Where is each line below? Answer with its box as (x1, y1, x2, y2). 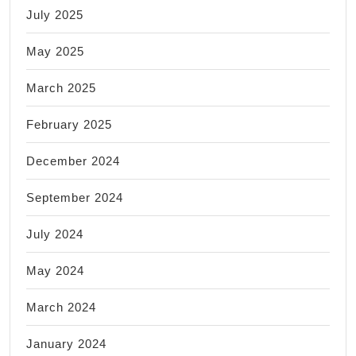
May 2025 (26, 44, 84, 58)
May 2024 (26, 263, 84, 277)
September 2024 (26, 190, 123, 204)
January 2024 (26, 336, 106, 350)
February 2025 (26, 117, 112, 131)
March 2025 (26, 80, 96, 95)
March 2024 (26, 300, 96, 314)
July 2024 (26, 226, 83, 241)
